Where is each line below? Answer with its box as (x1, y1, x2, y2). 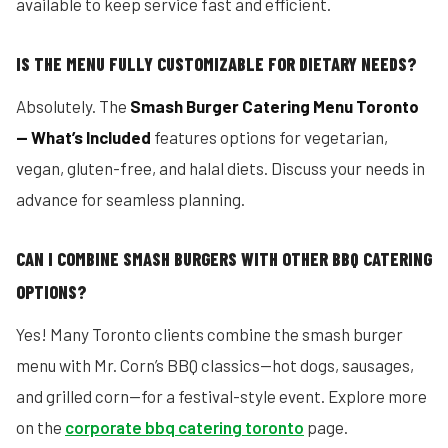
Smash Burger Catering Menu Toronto (130, 96, 419, 116)
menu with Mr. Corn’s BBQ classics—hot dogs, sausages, (16, 355, 414, 375)
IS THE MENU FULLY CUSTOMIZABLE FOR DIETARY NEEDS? (16, 53, 416, 75)
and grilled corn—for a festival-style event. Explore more (16, 386, 427, 406)
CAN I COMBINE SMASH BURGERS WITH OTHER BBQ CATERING (16, 248, 432, 270)
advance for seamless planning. (16, 189, 245, 209)
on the (16, 417, 65, 437)
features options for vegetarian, (151, 127, 388, 147)
